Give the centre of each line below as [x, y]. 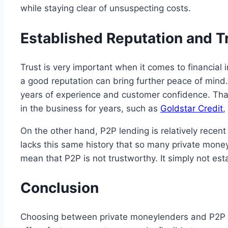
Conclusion [60, 188]
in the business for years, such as [90, 108]
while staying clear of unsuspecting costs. [106, 8]
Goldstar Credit [192, 108]
